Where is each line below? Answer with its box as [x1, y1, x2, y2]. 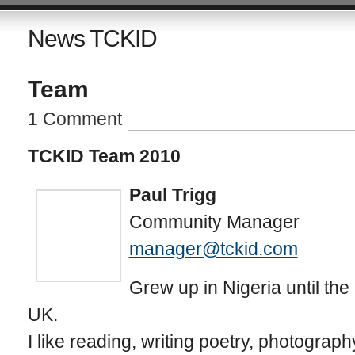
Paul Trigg [128, 185, 216, 205]
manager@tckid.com [128, 239, 298, 259]
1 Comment [27, 109, 122, 129]
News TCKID [27, 25, 157, 52]
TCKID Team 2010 [27, 146, 181, 166]
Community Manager [128, 212, 300, 232]
